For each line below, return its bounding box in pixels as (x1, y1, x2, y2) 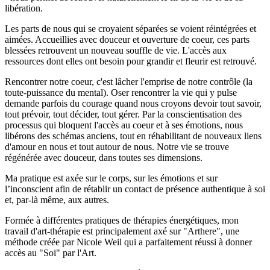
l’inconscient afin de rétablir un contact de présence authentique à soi (5, 183, 265, 194)
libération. (5, 2, 43, 13)
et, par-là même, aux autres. (5, 194, 111, 205)
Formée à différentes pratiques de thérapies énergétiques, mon (5, 215, 239, 225)
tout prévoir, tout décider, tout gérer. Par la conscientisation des (5, 108, 242, 119)
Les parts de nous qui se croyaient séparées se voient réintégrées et (5, 23, 256, 34)
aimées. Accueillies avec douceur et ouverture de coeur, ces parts (5, 34, 250, 45)
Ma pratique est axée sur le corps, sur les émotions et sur (5, 172, 218, 183)
